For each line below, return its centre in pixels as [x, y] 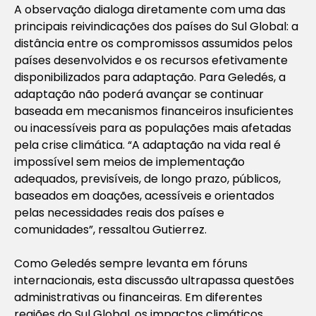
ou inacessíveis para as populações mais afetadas [153, 128]
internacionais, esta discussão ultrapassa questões [154, 280]
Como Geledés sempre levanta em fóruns [131, 263]
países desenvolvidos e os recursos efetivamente [151, 60]
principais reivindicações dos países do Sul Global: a [156, 26]
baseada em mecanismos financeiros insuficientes [154, 111]
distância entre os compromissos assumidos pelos [153, 43]
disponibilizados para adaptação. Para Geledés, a [150, 77]
